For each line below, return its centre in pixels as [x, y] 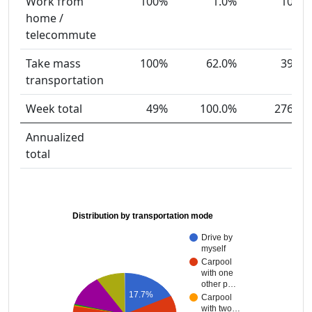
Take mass [53, 64]
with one [217, 273]
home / [45, 18]
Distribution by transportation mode [143, 216]
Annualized [55, 138]
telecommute [61, 35]
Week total [54, 109]
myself [214, 249]
